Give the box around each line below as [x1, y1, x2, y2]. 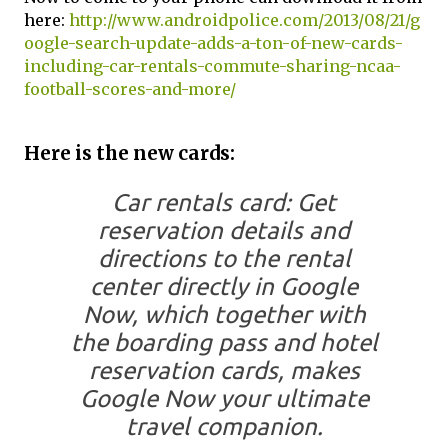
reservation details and [98, 217, 350, 245]
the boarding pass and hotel [70, 329, 378, 357]
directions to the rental [97, 245, 351, 273]
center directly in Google [90, 273, 358, 301]
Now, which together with [82, 301, 366, 329]
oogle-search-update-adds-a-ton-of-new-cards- [24, 32, 403, 53]
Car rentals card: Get [112, 189, 336, 217]
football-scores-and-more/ [24, 78, 236, 99]
